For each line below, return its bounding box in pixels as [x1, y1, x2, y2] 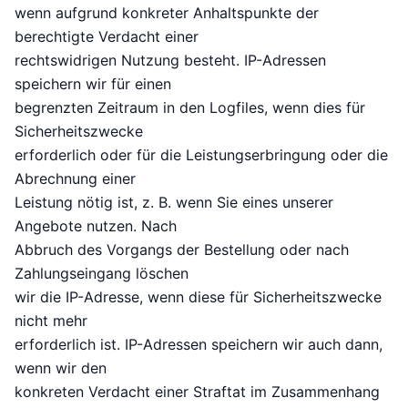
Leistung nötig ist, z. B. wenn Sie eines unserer [15, 193, 333, 212]
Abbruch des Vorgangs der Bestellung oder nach [15, 240, 349, 260]
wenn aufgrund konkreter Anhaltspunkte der [15, 4, 319, 23]
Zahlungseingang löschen [15, 264, 189, 283]
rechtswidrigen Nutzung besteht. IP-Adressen [15, 51, 326, 70]
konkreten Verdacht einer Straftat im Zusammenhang [15, 382, 380, 402]
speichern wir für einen [15, 75, 171, 94]
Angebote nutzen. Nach [15, 217, 177, 236]
